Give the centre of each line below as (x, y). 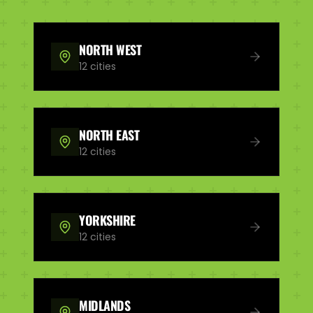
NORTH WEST (110, 49)
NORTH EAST (109, 134)
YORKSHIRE (107, 220)
